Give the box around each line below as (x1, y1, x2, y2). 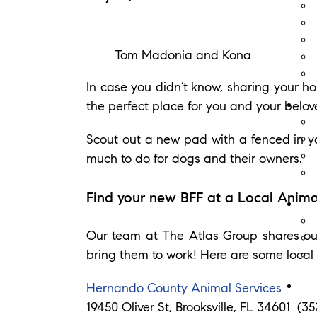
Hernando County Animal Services (86, 279, 282, 296)
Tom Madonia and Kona (115, 47, 251, 64)
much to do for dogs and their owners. (86, 151, 302, 167)
